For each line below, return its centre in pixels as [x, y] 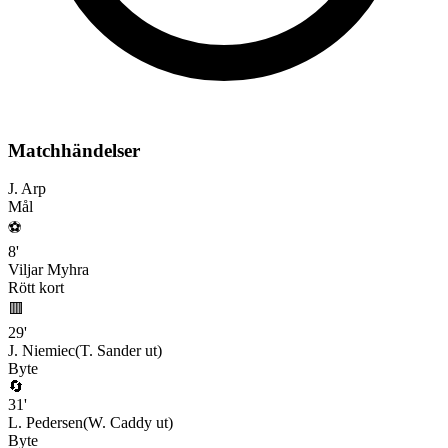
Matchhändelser [74, 150]
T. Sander [110, 351]
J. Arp [27, 189]
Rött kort [36, 288]
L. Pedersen [45, 423]
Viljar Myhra [48, 270]
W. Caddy [120, 423]
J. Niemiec [41, 351]
